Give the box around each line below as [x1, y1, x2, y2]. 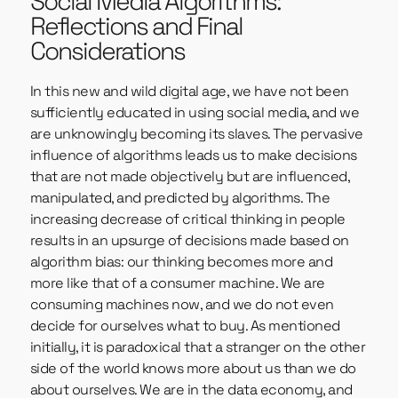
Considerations [29, 35, 185, 68]
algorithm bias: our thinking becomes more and [29, 252, 333, 272]
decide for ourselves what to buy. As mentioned [29, 316, 340, 336]
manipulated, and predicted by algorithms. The [29, 188, 330, 208]
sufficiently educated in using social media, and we [29, 103, 360, 123]
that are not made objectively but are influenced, [29, 167, 350, 187]
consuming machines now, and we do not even [29, 295, 334, 314]
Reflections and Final [29, 10, 243, 43]
